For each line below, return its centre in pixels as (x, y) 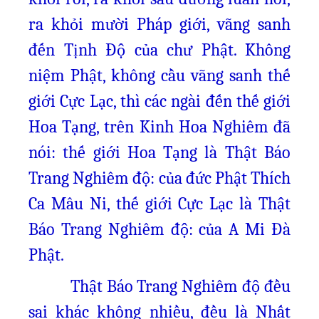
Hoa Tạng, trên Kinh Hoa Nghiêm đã (159, 127)
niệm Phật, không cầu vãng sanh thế (159, 75)
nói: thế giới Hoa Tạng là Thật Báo (159, 152)
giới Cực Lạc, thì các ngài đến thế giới (159, 101)
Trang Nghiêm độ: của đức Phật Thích (159, 178)
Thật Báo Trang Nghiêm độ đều (159, 286)
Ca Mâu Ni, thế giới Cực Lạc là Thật (159, 204)
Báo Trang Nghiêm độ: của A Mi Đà (159, 229)
